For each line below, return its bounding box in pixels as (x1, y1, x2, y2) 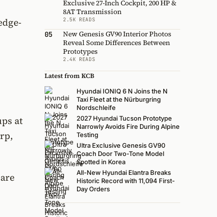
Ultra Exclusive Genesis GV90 (77, 141, 165, 150)
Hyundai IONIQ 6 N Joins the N (77, 87, 168, 95)
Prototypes (63, 46, 98, 56)
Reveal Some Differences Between (63, 37, 170, 47)
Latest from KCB (45, 71, 94, 80)
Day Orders (77, 185, 110, 193)
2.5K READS (63, 15, 95, 23)
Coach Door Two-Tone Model (77, 150, 164, 158)
